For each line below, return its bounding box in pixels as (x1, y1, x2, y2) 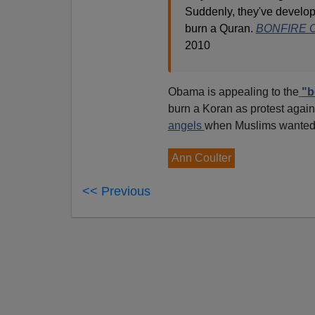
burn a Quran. (184, 22, 256, 34)
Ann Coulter (171, 151, 231, 164)
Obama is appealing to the (167, 85, 299, 98)
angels (167, 119, 205, 131)
